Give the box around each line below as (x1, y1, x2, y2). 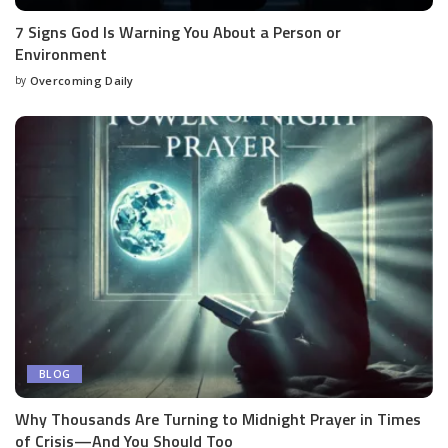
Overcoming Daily (29, 73, 134, 89)
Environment (15, 42, 107, 67)
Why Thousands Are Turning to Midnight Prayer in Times (15, 407, 421, 432)
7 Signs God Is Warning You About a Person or (15, 20, 341, 45)
